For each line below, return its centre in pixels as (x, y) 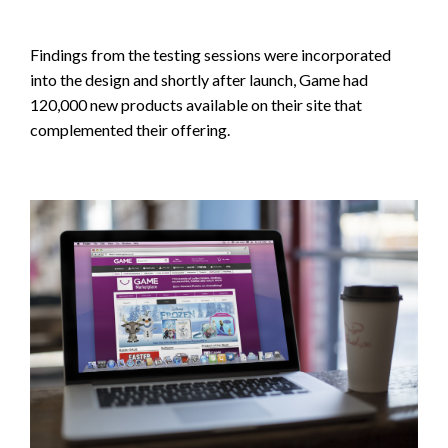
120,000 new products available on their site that (196, 105)
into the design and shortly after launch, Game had (199, 80)
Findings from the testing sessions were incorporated (210, 55)
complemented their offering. (130, 130)
